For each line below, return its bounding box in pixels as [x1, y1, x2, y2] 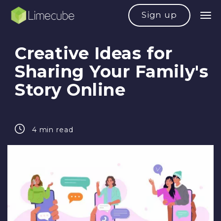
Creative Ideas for [15, 43, 173, 64]
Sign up [141, 10, 177, 20]
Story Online [15, 79, 126, 100]
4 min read [30, 125, 74, 134]
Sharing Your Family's [15, 61, 209, 82]
